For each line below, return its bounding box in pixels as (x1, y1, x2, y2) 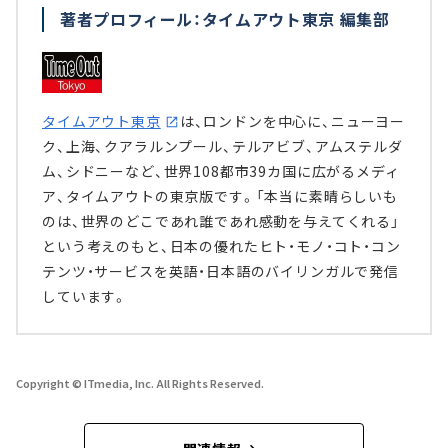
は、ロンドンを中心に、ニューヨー (179, 111, 406, 132)
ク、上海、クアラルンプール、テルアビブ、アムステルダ (42, 136, 403, 157)
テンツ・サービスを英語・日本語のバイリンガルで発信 (42, 261, 399, 282)
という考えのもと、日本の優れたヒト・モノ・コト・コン (42, 236, 401, 257)
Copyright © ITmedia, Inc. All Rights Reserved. (16, 375, 264, 392)
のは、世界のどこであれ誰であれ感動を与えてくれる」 (42, 211, 400, 232)
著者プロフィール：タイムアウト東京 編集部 (60, 7, 390, 32)
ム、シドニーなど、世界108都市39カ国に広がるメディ (42, 161, 400, 182)
